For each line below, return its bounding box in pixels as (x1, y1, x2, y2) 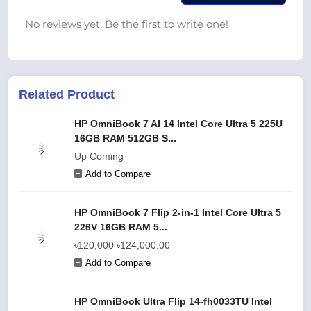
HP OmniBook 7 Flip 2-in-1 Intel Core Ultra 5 (74, 207, 281, 218)
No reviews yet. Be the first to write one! (25, 17, 228, 31)
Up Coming (74, 151, 124, 162)
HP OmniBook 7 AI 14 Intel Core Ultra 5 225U (74, 118, 283, 129)
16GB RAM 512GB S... (74, 133, 176, 144)
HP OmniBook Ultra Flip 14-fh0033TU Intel (74, 296, 272, 307)
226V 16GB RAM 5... (74, 221, 167, 233)
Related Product (19, 87, 115, 101)
